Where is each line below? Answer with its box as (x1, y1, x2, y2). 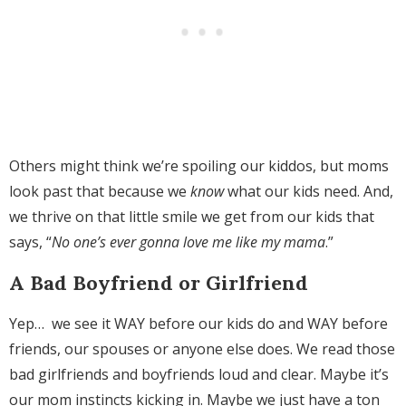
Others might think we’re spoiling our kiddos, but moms (9, 156, 389, 177)
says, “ (9, 232, 52, 253)
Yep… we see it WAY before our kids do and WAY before (9, 314, 388, 334)
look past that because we (9, 181, 190, 202)
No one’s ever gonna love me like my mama (52, 232, 325, 253)
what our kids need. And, (224, 181, 393, 202)
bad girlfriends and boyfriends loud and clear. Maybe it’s (9, 364, 389, 385)
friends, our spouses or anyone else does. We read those (9, 339, 395, 360)
